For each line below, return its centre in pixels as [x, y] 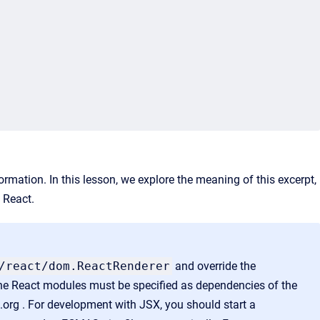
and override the [214, 266]
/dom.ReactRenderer [106, 266]
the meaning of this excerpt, [245, 180]
